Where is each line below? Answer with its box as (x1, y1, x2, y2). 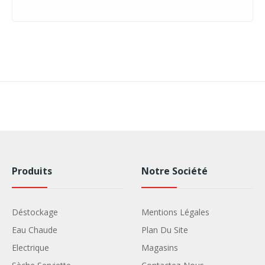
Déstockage (11, 206, 58, 218)
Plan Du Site (141, 224, 188, 236)
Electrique (11, 242, 49, 254)
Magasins (141, 242, 178, 254)
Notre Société (141, 164, 208, 178)
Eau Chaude (11, 224, 57, 236)
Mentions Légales (141, 206, 209, 218)
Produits (11, 164, 52, 178)
